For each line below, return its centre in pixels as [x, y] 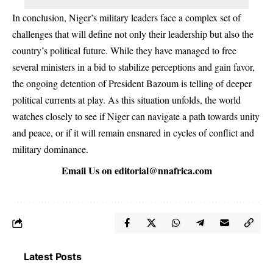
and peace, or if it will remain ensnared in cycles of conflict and [133, 132]
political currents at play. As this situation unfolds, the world [126, 99]
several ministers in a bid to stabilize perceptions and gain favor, [133, 66]
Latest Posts [53, 256]
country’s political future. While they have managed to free [124, 50]
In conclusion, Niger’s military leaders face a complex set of [126, 17]
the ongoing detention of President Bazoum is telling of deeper [132, 83]
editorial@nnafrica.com [163, 170]
